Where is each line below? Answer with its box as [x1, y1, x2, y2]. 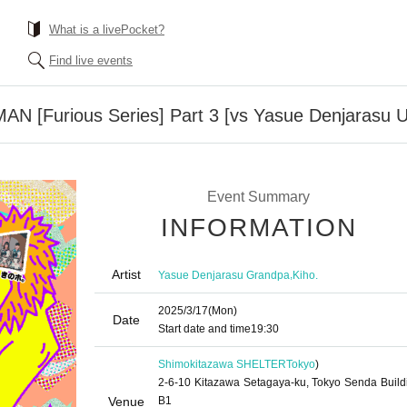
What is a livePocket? [49, 23, 164, 36]
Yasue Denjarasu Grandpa [158, 268, 290, 282]
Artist [112, 267, 141, 282]
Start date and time [158, 323, 251, 335]
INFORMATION [161, 213, 357, 242]
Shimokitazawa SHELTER [158, 358, 286, 371]
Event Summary [206, 189, 310, 204]
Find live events [49, 54, 133, 67]
